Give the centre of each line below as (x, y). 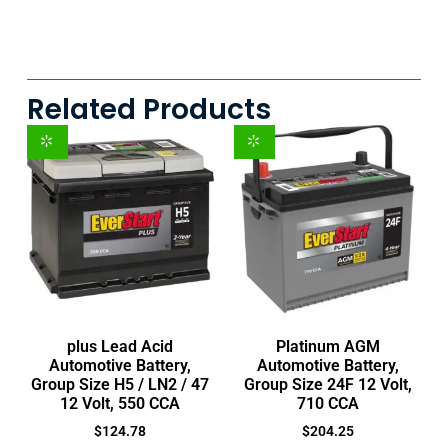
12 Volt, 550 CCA (120, 403)
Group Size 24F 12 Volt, (327, 384)
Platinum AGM (327, 346)
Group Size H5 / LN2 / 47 (120, 384)
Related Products (148, 110)
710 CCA (327, 403)
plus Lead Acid (120, 346)
